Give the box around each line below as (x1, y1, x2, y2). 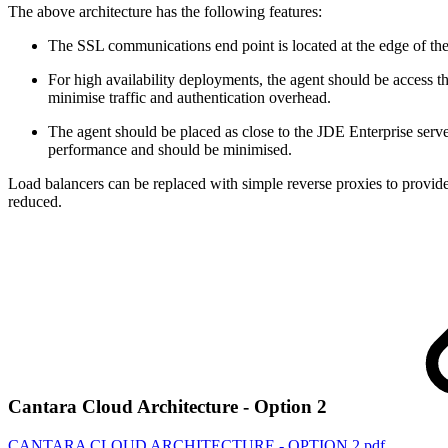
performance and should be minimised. (48, 140, 292, 158)
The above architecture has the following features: (8, 2, 322, 20)
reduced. (8, 192, 62, 210)
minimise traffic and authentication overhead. (48, 88, 331, 106)
